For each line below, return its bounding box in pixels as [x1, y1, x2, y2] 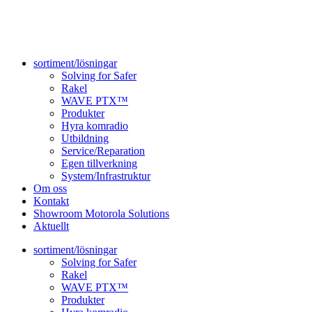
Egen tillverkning [61, 157, 137, 169]
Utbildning [61, 132, 109, 144]
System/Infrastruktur [61, 170, 150, 182]
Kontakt [33, 195, 69, 207]
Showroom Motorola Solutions [33, 208, 169, 219]
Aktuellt [33, 220, 69, 232]
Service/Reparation [61, 145, 145, 157]
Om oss [33, 182, 67, 194]
